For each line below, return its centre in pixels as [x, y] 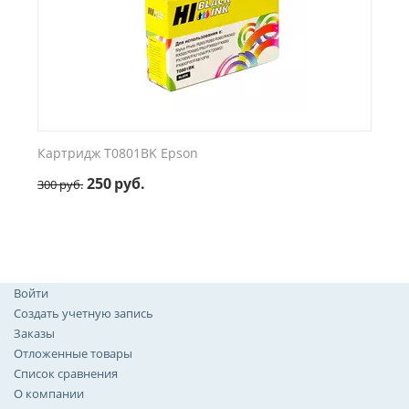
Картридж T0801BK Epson [118, 153]
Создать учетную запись [84, 313]
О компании [49, 393]
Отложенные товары [73, 353]
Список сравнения [66, 373]
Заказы [34, 333]
